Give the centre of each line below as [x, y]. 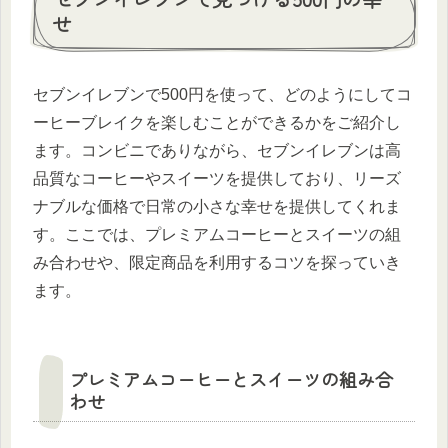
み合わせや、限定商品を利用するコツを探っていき [217, 263]
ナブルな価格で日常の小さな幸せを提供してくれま [217, 207]
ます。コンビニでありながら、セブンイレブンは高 [217, 151]
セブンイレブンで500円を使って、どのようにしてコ [222, 95]
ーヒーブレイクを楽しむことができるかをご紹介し [217, 123]
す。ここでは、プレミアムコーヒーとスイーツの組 [217, 235]
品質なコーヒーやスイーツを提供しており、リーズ [217, 179]
